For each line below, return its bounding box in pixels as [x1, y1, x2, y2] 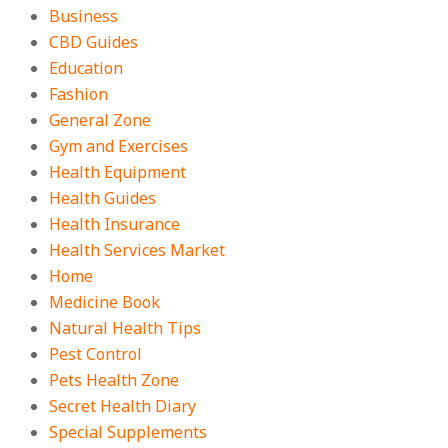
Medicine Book [49, 291, 161, 313]
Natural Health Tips [49, 317, 202, 339]
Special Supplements [49, 421, 208, 443]
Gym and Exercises [49, 135, 189, 157]
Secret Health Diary [49, 395, 197, 417]
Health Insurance [49, 213, 181, 235]
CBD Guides [49, 31, 139, 53]
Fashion [49, 83, 109, 105]
